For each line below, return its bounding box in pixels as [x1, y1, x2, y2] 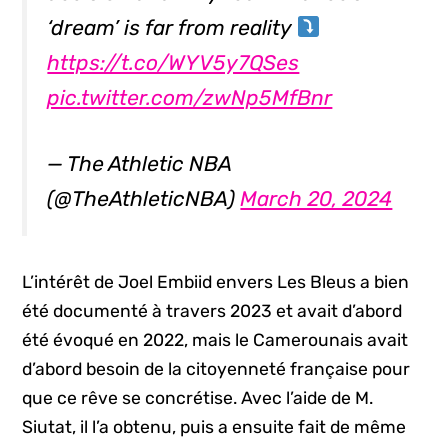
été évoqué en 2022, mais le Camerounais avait [22, 330, 409, 351]
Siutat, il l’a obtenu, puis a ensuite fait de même [22, 417, 407, 438]
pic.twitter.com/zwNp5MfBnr [47, 84, 333, 110]
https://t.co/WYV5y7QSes [47, 49, 300, 75]
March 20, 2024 [240, 186, 393, 212]
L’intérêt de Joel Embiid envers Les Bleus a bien [22, 272, 410, 293]
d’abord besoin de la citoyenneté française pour [22, 359, 411, 380]
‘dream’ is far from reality [47, 14, 297, 40]
